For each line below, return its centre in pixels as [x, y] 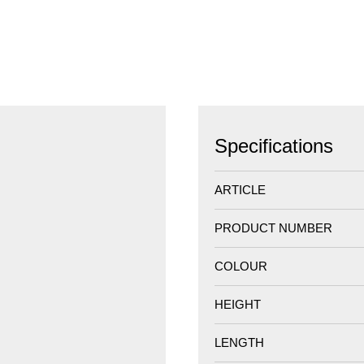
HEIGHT [238, 304]
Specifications [274, 145]
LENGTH [239, 342]
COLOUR [241, 266]
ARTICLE [240, 189]
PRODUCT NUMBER [273, 227]
